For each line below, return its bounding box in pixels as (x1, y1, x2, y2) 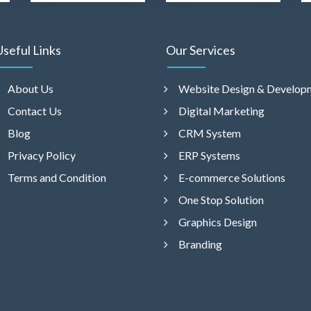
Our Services (166, 42, 235, 58)
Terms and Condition (7, 170, 106, 184)
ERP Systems (178, 148, 240, 162)
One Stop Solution (178, 192, 264, 206)
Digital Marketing (178, 103, 264, 117)
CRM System (178, 126, 241, 140)
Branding (178, 237, 222, 251)
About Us (7, 81, 53, 95)
